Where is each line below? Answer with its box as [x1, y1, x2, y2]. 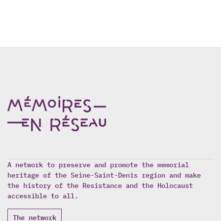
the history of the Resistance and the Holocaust [7, 180, 193, 190]
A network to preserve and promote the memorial [7, 159, 189, 169]
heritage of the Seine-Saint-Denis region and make [7, 170, 201, 180]
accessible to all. [7, 190, 78, 200]
